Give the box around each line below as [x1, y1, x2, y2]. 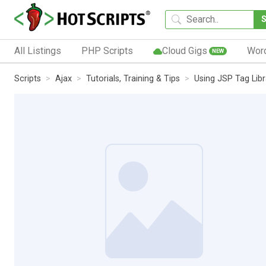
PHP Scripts [81, 45, 133, 56]
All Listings [14, 45, 61, 56]
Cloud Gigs [161, 45, 207, 56]
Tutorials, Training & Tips [86, 73, 180, 84]
